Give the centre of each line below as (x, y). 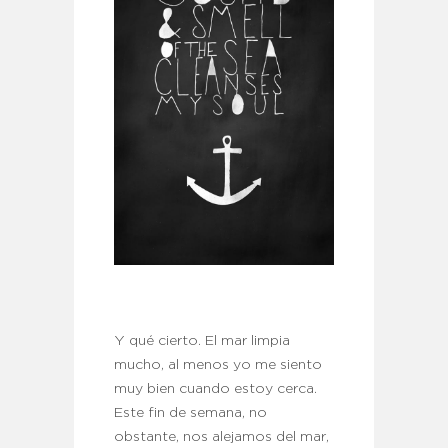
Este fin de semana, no (190, 413)
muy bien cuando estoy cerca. (215, 389)
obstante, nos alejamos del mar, (221, 437)
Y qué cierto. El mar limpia (202, 341)
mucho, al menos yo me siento (218, 365)
